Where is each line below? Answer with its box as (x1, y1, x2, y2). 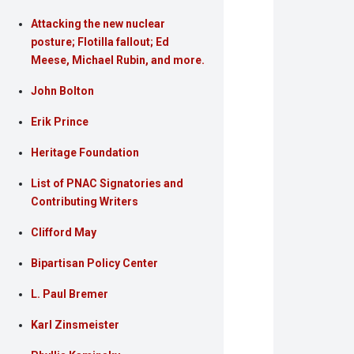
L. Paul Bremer (31, 287, 109, 300)
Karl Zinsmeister (31, 318, 120, 331)
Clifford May (31, 225, 97, 239)
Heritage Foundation (31, 145, 140, 159)
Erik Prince (31, 115, 89, 128)
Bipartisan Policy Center (31, 256, 159, 269)
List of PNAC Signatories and (31, 176, 184, 190)
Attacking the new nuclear (31, 17, 166, 30)
